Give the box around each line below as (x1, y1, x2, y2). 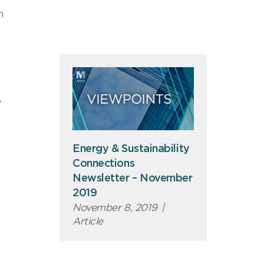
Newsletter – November (72, 173, 193, 184)
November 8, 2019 (72, 202, 157, 213)
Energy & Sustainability (72, 143, 190, 154)
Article (72, 216, 104, 226)
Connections (72, 158, 135, 169)
